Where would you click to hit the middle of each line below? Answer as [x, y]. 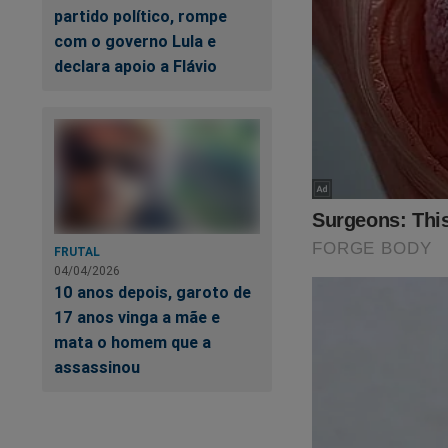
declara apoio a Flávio [135, 66]
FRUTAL [77, 251]
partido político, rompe [140, 16]
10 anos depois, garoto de [152, 291]
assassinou [97, 366]
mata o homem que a [132, 341]
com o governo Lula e [135, 41]
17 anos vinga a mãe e [137, 316]
